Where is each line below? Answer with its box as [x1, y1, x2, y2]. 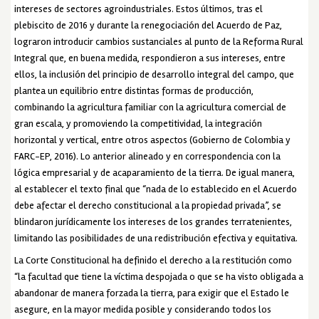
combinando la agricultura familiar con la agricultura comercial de [14, 100, 287, 113]
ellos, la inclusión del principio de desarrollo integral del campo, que [14, 68, 295, 80]
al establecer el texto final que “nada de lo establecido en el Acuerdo [14, 182, 298, 195]
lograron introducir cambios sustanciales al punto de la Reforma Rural [14, 35, 304, 48]
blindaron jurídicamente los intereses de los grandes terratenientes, [14, 215, 293, 228]
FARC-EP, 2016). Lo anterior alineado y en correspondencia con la [14, 150, 281, 162]
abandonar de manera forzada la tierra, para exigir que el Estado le [14, 286, 290, 299]
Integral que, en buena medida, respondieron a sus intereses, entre [14, 51, 286, 64]
